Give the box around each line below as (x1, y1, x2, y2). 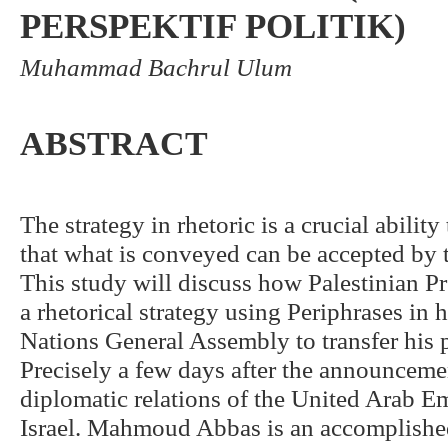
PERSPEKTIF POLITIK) (20, 6, 406, 47)
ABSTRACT (20, 125, 208, 163)
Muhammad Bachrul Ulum (20, 53, 292, 82)
